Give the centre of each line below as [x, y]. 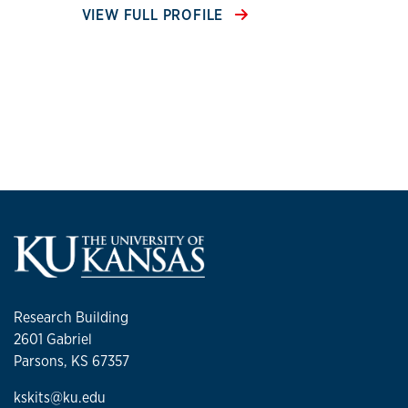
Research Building [71, 318]
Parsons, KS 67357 [71, 362]
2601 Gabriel [53, 340]
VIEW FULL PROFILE [155, 15]
